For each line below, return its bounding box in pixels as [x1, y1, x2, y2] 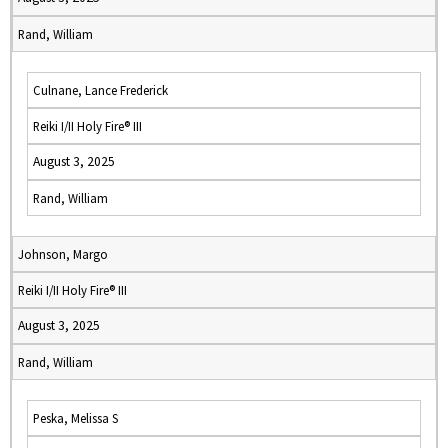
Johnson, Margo [18, 246, 108, 262]
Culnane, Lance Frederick [33, 82, 168, 98]
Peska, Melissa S [33, 410, 118, 426]
